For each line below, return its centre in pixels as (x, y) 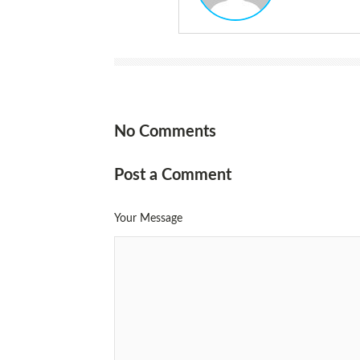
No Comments (165, 132)
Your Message (148, 219)
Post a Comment (173, 176)
